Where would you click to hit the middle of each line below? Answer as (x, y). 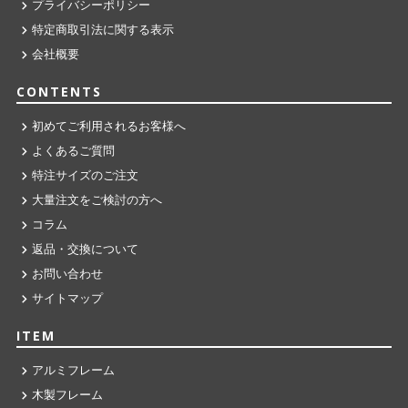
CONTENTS (59, 92)
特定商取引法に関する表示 (102, 31)
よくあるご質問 (73, 152)
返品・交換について (85, 250)
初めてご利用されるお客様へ (108, 127)
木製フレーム (67, 396)
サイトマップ (67, 300)
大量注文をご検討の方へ (97, 201)
